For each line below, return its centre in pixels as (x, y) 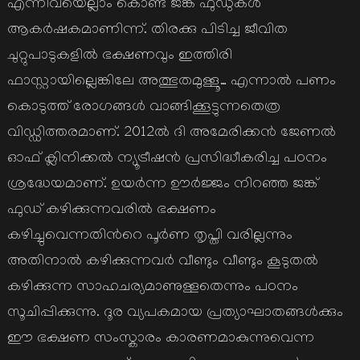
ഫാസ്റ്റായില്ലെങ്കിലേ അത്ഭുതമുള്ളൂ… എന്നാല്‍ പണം (171, 82)
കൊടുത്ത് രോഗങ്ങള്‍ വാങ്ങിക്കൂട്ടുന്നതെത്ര (143, 108)
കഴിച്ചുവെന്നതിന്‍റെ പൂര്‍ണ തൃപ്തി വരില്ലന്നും (149, 237)
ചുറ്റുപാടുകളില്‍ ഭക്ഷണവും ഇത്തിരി (119, 57)
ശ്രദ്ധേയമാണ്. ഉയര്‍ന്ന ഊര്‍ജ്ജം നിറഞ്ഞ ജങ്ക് (162, 185)
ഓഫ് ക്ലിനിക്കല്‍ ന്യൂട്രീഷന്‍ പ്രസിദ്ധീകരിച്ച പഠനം (167, 160)
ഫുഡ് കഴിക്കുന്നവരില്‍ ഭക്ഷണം (111, 211)
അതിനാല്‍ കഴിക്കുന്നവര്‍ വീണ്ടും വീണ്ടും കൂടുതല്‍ (162, 262)
